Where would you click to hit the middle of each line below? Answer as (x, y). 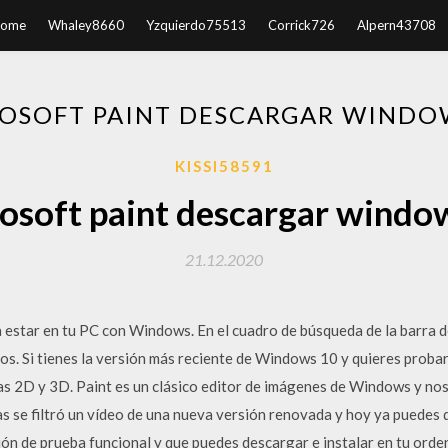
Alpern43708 (396, 25)
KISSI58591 (224, 166)
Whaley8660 (85, 25)
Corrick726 (301, 25)
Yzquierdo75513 (195, 25)
